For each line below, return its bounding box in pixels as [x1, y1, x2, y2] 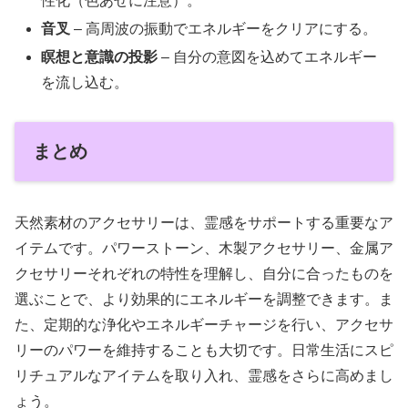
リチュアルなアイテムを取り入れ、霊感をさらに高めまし [15, 368, 393, 384]
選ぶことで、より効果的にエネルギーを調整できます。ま [15, 291, 393, 308]
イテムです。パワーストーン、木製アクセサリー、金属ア [15, 240, 393, 257]
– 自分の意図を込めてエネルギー [158, 49, 378, 66]
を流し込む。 [41, 75, 129, 91]
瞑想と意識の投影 [41, 49, 158, 66]
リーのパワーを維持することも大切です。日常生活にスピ [15, 342, 393, 359]
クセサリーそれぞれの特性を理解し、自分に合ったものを [15, 266, 393, 282]
